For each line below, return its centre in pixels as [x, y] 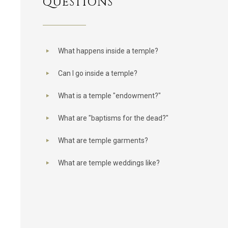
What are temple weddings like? [109, 163]
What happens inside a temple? [108, 51]
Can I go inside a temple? [97, 73]
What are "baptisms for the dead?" [113, 118]
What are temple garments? [103, 140]
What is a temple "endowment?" [109, 96]
